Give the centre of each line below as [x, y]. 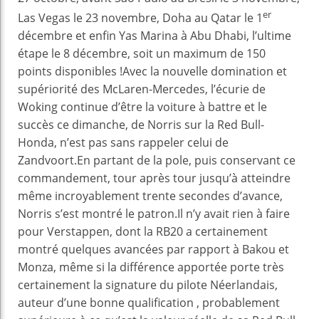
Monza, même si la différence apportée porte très [151, 267]
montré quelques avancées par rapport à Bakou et [153, 250]
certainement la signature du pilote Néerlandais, [148, 285]
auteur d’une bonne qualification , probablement [149, 303]
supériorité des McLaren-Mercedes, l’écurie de [142, 89]
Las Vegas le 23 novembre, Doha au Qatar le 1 [140, 18]
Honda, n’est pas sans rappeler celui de [123, 143]
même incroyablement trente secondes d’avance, [150, 196]
